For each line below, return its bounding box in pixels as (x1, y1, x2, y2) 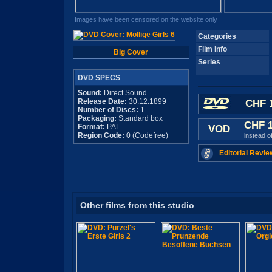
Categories (197, 32, 236, 41)
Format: (77, 123, 105, 131)
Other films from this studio (80, 200, 194, 210)
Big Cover (114, 48, 148, 56)
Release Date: (77, 97, 127, 106)
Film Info (197, 45, 227, 53)
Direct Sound (101, 89, 147, 97)
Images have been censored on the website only (75, 16, 217, 23)
